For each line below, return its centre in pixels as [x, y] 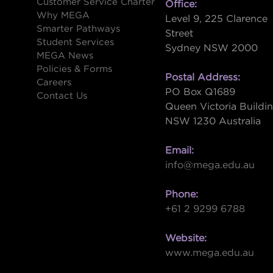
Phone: [181, 194]
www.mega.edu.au [209, 253]
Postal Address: [202, 77]
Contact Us [62, 96]
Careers [54, 82]
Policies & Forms [75, 69]
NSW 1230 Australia [213, 121]
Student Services [76, 42]
